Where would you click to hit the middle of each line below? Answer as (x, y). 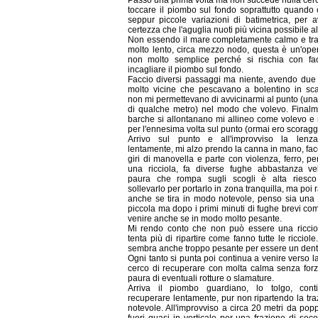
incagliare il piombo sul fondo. (186, 70)
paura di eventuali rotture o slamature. (201, 279)
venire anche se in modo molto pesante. (205, 219)
